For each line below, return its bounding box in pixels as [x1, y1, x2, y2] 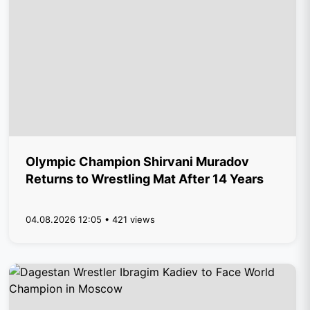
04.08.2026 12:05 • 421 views [26, 214, 156, 225]
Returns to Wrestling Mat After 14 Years [26, 172, 264, 186]
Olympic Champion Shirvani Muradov [26, 154, 250, 169]
